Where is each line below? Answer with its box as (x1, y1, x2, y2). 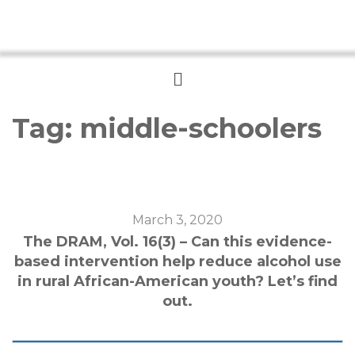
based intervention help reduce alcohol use (13, 252, 342, 270)
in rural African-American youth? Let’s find (17, 272, 338, 290)
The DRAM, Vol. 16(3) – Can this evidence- (23, 232, 332, 250)
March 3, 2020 (132, 212, 223, 227)
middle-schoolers (80, 111, 322, 145)
